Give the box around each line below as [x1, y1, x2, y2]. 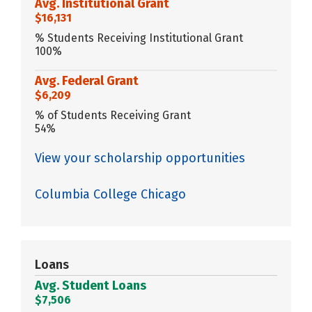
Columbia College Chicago [35, 186, 186, 202]
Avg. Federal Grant [35, 72, 139, 88]
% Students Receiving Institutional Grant [35, 31, 243, 45]
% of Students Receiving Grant [35, 108, 191, 122]
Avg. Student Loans [35, 277, 146, 293]
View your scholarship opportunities [35, 150, 245, 166]
